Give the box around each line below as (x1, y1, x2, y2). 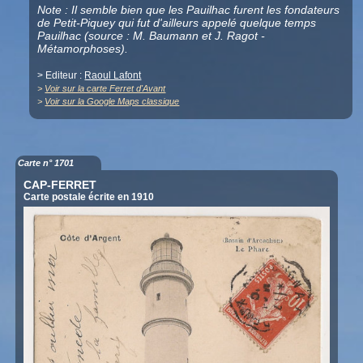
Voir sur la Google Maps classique (45, 96, 180, 107)
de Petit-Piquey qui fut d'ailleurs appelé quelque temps (37, 16, 317, 30)
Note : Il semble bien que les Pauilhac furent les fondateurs (37, 3, 340, 17)
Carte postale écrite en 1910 (23, 191, 155, 203)
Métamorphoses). (37, 42, 129, 56)
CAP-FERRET (23, 178, 97, 192)
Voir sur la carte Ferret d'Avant (45, 83, 166, 94)
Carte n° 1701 (18, 158, 75, 169)
